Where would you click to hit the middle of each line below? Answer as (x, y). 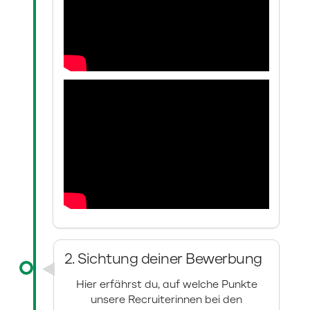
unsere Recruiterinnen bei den (166, 300)
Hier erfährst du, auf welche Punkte (166, 285)
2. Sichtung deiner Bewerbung (163, 260)
